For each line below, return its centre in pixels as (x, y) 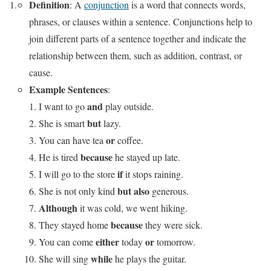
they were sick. (173, 224)
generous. (169, 191)
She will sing (65, 258)
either (107, 241)
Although (58, 207)
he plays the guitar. (149, 258)
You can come (67, 241)
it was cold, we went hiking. (132, 207)
